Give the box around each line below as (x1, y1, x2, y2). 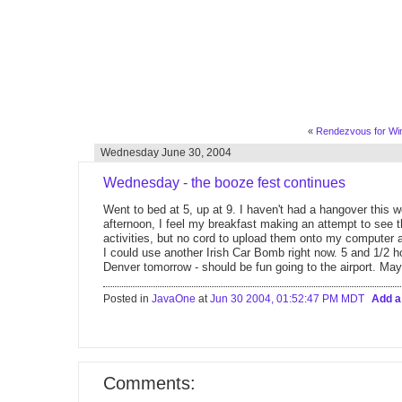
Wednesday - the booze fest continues (103, 175, 345, 190)
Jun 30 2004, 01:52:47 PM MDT (210, 293, 364, 305)
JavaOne (152, 293, 196, 305)
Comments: (103, 373, 196, 393)
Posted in (103, 293, 152, 305)
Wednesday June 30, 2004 (100, 146, 232, 159)
